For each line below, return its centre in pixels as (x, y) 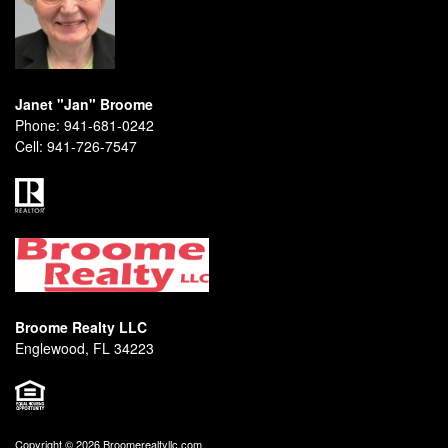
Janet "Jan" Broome (84, 104)
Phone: (37, 125)
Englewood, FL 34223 (84, 348)
